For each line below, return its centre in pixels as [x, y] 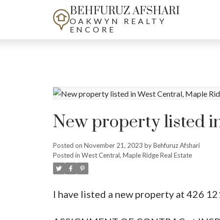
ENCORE [93, 29]
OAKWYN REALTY [118, 21]
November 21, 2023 [113, 146]
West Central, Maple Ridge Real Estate [137, 155]
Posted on [68, 146]
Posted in [66, 155]
